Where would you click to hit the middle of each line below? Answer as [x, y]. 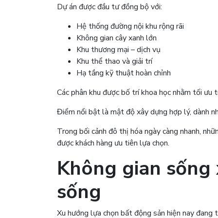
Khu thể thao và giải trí [114, 61]
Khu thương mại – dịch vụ [118, 49]
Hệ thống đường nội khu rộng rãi [130, 26]
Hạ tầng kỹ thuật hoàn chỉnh [124, 73]
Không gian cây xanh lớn [117, 38]
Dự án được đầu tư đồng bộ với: [109, 7]
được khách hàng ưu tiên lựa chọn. [113, 143]
